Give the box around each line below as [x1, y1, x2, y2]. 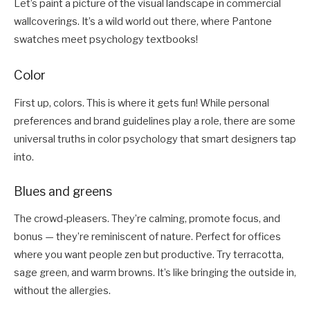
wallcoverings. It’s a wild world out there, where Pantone [14, 15, 272, 28]
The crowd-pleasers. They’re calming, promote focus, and [14, 212, 280, 225]
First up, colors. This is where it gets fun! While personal [14, 97, 269, 110]
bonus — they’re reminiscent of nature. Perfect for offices [14, 230, 281, 243]
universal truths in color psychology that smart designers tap [14, 133, 296, 146]
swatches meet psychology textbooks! [14, 33, 198, 46]
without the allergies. [14, 284, 111, 297]
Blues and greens [14, 183, 112, 199]
